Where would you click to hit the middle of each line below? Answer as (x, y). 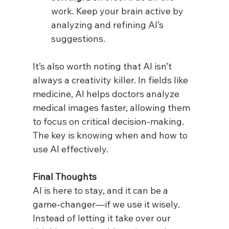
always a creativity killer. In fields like (111, 80)
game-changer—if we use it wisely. (107, 204)
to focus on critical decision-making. (109, 121)
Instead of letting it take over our (102, 218)
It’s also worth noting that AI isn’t (103, 66)
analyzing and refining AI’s (108, 25)
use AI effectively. (70, 149)
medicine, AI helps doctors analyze (107, 94)
